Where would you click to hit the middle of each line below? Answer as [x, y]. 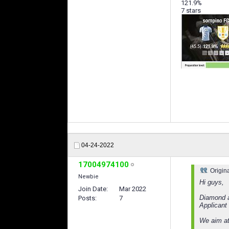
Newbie [88, 177]
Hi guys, [212, 182]
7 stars [191, 10]
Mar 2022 [133, 189]
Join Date [92, 189]
